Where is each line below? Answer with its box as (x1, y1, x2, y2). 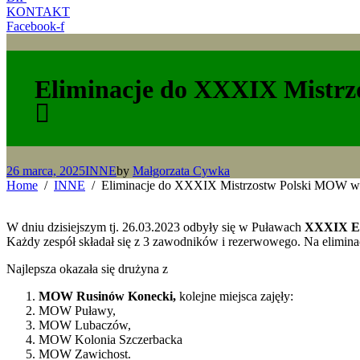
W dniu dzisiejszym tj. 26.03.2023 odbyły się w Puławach (6, 219, 301, 234)
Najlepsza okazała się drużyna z (6, 261, 168, 276)
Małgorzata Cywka (133, 163, 230, 178)
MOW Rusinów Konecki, (39, 288, 176, 303)
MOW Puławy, (39, 303, 116, 317)
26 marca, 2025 (6, 163, 85, 178)
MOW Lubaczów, (39, 317, 131, 332)
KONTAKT (6, 5, 70, 18)
